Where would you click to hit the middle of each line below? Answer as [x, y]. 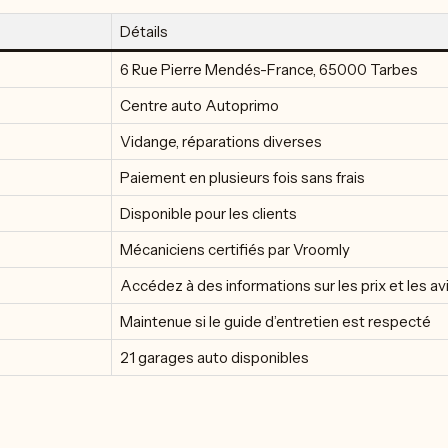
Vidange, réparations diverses [221, 141]
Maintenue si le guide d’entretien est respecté [275, 321]
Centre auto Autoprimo [199, 105]
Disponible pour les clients [208, 213]
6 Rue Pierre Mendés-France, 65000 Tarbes [269, 69]
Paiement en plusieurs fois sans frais [242, 177]
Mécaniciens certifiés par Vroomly [235, 249]
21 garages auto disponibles [214, 357]
